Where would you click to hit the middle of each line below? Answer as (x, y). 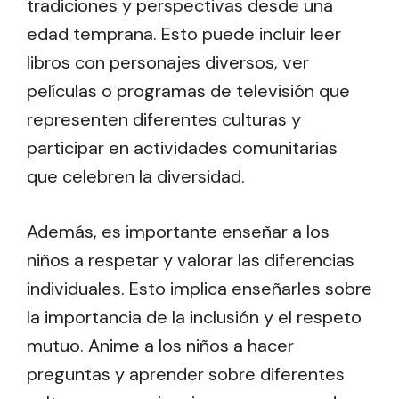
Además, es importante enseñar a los (178, 231)
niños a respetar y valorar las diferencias (191, 260)
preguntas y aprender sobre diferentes (186, 374)
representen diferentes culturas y (164, 119)
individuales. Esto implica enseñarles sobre (199, 288)
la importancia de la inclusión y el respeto (194, 317)
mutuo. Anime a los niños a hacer (160, 345)
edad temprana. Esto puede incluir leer (184, 33)
